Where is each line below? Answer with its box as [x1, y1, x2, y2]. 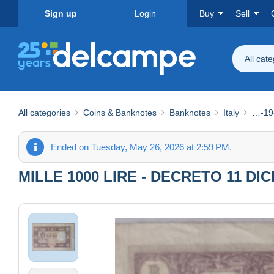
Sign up [44, 9, 77, 18]
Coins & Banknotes [83, 107, 157, 117]
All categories [18, 107, 70, 117]
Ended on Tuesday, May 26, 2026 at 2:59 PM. [51, 141, 232, 152]
